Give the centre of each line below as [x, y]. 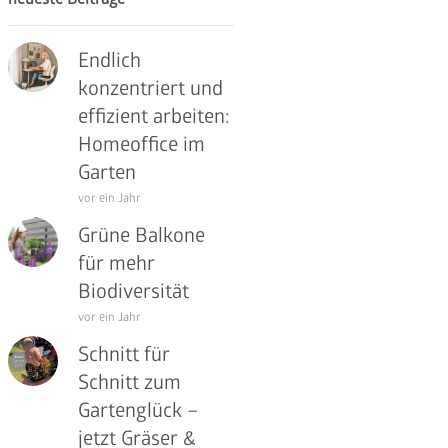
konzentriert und [151, 89]
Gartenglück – [139, 411]
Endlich [110, 61]
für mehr [117, 264]
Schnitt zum [130, 383]
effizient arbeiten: [154, 117]
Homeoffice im [142, 145]
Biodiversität [134, 292]
